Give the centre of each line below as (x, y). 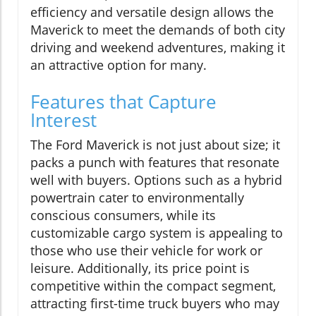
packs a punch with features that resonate (155, 162)
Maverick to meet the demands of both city (158, 29)
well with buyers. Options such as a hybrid (156, 180)
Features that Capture (123, 101)
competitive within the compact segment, (153, 285)
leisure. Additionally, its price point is (140, 268)
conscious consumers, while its (123, 215)
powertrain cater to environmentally (137, 197)
